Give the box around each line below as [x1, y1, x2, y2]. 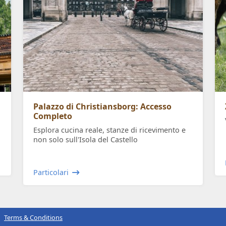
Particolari [33, 167, 69, 178]
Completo [33, 110, 72, 122]
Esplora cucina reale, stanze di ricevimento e [33, 125, 186, 135]
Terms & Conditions [4, 213, 63, 222]
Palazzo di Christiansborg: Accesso [33, 101, 172, 112]
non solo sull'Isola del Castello [33, 135, 138, 145]
